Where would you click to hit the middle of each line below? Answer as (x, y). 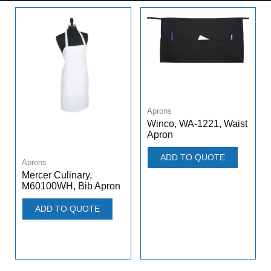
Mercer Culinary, (57, 175)
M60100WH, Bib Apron (71, 186)
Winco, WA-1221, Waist (197, 123)
